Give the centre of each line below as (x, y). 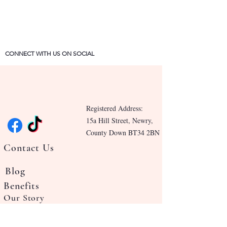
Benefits (22, 186)
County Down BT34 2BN (123, 133)
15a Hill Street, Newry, (120, 121)
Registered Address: (115, 108)
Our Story (24, 198)
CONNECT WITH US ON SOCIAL (50, 54)
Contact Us (29, 148)
